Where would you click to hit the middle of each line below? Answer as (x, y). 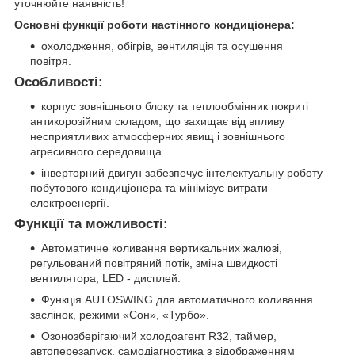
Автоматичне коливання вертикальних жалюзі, (162, 248)
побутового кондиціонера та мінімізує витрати (149, 188)
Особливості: (59, 82)
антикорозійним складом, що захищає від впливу (157, 122)
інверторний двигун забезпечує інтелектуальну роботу (182, 173)
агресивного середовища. (97, 152)
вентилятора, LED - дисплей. (105, 278)
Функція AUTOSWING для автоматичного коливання (177, 299)
